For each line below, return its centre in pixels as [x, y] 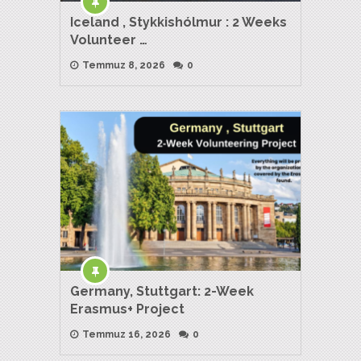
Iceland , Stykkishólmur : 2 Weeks [178, 22]
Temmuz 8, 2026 [122, 65]
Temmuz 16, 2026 [125, 335]
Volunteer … [109, 39]
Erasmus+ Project [127, 309]
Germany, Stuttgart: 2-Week [162, 292]
